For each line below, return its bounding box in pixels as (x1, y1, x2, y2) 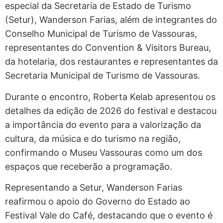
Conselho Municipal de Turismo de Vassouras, (5, 28, 197, 39)
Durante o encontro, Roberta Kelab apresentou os (5, 91, 216, 102)
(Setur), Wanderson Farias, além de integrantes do (5, 14, 217, 25)
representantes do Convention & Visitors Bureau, (5, 42, 211, 53)
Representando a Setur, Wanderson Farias (5, 182, 182, 193)
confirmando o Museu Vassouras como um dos (5, 147, 202, 158)
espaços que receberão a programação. (5, 161, 172, 172)
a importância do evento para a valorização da (5, 119, 201, 130)
